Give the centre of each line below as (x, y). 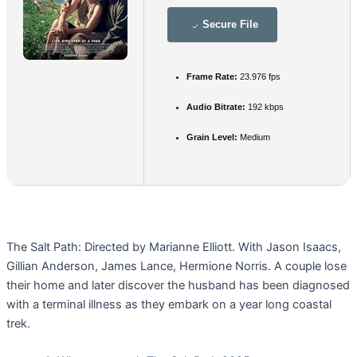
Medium (254, 137)
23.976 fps (259, 76)
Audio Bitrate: (216, 106)
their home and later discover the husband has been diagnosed (178, 285)
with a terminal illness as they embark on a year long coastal (169, 304)
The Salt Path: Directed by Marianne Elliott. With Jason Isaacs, (173, 247)
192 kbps (265, 106)
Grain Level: (212, 137)
